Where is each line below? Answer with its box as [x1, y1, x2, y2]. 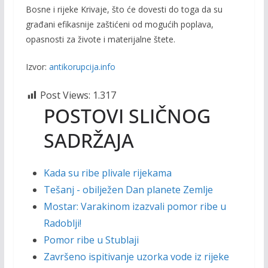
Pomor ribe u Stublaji [43, 233, 139, 246]
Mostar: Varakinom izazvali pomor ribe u [43, 199, 226, 213]
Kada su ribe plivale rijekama [43, 166, 172, 179]
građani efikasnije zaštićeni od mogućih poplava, [25, 18, 214, 30]
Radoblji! [43, 216, 81, 230]
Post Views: [39, 88, 90, 102]
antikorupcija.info [48, 60, 115, 72]
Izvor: [25, 60, 49, 72]
